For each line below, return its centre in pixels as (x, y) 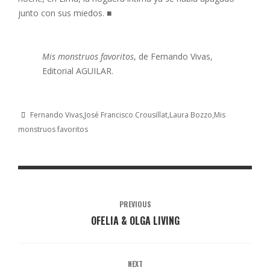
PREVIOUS (135, 204)
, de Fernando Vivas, (173, 56)
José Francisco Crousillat (126, 115)
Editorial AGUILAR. (78, 71)
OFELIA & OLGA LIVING (135, 221)
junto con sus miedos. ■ (65, 13)
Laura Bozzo (190, 115)
